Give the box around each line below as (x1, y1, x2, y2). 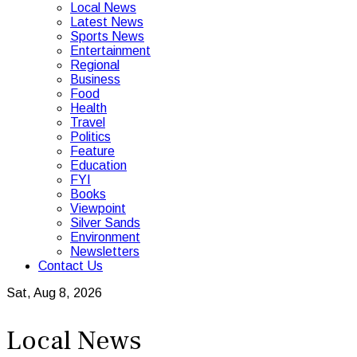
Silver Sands (70, 216, 140, 229)
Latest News (70, 15, 143, 29)
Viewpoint (70, 202, 126, 215)
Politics (70, 130, 111, 143)
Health (70, 101, 107, 115)
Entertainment (70, 44, 151, 57)
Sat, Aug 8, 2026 (6, 286, 102, 300)
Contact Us (38, 259, 103, 273)
